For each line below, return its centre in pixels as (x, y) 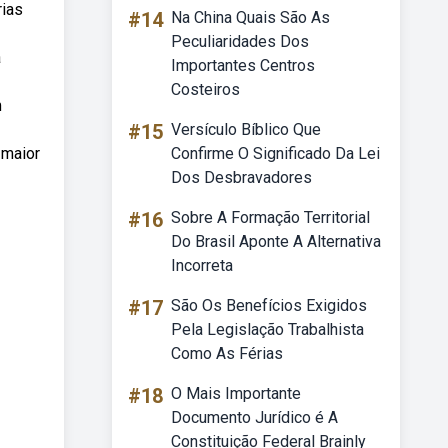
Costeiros (205, 89)
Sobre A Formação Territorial (270, 217)
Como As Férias (227, 353)
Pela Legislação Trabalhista (267, 329)
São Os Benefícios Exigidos (269, 305)
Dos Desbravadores (241, 177)
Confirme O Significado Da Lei (275, 153)
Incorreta (202, 265)
